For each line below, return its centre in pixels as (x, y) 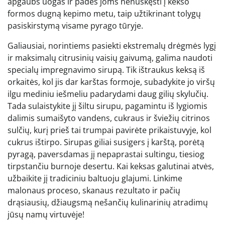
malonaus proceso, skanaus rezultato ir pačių (94, 190)
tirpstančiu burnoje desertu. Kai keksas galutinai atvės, (111, 166)
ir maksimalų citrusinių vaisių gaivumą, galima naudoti (110, 58)
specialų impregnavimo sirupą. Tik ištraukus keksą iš (106, 70)
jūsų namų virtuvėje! (46, 214)
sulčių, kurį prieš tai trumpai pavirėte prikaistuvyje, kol (109, 130)
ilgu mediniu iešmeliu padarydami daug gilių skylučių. (108, 94)
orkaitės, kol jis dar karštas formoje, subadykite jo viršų (111, 82)
